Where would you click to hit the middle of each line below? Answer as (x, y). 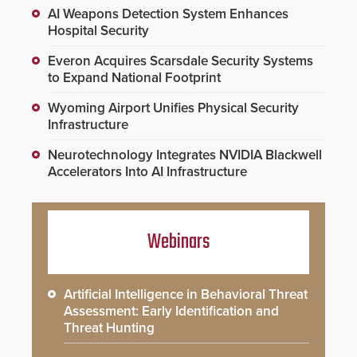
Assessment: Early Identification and (171, 311)
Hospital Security (98, 30)
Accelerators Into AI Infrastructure (147, 171)
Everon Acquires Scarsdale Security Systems (180, 61)
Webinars (178, 242)
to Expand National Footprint (134, 77)
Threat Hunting (109, 328)
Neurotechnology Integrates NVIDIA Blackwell (185, 155)
